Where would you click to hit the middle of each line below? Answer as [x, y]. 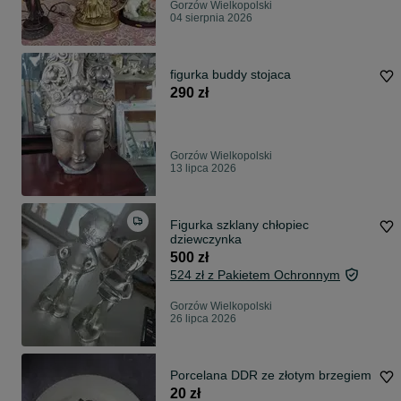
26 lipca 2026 [203, 319]
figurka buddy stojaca [230, 75]
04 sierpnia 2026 [211, 18]
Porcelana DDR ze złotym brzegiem [271, 375]
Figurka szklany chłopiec [239, 225]
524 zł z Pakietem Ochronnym [255, 275]
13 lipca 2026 [203, 169]
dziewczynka [206, 239]
